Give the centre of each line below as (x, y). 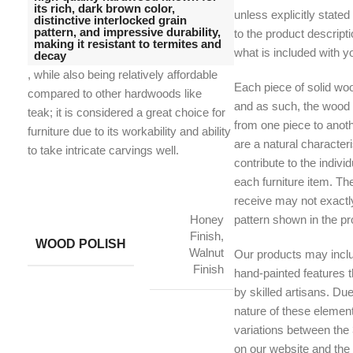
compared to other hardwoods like (115, 94)
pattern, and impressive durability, (127, 32)
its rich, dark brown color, (104, 9)
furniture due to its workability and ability (129, 132)
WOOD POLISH (81, 244)
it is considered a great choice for (141, 113)
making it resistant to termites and (128, 44)
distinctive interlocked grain (110, 20)
